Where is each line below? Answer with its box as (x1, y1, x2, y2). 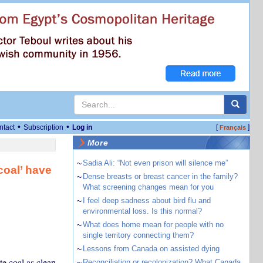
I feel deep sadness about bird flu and (82, 196, 211, 205)
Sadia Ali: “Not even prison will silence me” (82, 159, 228, 167)
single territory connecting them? (82, 231, 194, 240)
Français (219, 124, 246, 131)
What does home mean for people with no (82, 220, 224, 229)
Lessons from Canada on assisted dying (82, 244, 220, 253)
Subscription (23, 123, 63, 131)
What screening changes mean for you (82, 183, 214, 191)
